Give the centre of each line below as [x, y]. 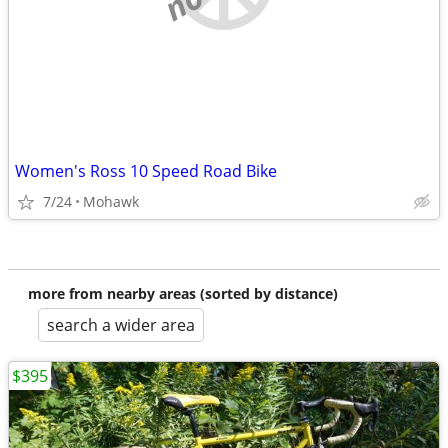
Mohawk [111, 201]
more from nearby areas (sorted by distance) [183, 293]
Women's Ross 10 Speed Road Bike [146, 171]
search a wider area [121, 325]
